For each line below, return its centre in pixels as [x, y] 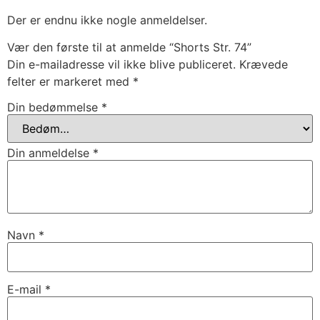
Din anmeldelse [50, 152]
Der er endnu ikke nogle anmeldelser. [107, 20]
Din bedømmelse [54, 107]
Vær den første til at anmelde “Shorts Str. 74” [129, 47]
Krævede [264, 65]
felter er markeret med [70, 82]
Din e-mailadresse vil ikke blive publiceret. [121, 65]
